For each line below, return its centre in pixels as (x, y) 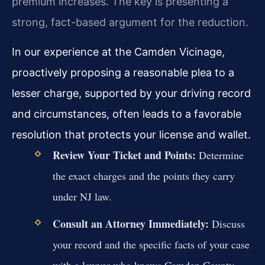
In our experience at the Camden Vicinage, (118, 51)
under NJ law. (82, 196)
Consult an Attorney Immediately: (130, 224)
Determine (219, 155)
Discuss (227, 224)
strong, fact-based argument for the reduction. (130, 22)
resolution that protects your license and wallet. (131, 134)
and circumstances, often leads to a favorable (127, 114)
